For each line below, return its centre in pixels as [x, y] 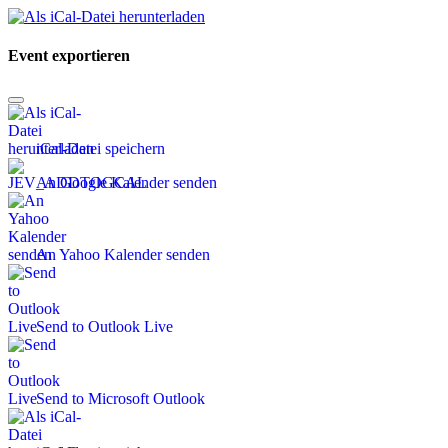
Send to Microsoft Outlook [120, 399]
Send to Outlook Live [104, 327]
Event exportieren [69, 55]
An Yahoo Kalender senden [123, 255]
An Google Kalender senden [126, 183]
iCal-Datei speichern [100, 149]
